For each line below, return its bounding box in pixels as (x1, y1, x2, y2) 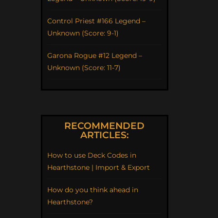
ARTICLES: (80, 129, 129, 141)
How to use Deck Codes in (47, 150, 136, 160)
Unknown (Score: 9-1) (47, 28, 119, 37)
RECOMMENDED (64, 120, 145, 131)
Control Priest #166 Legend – (47, 16, 145, 25)
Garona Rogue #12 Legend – (47, 51, 142, 60)
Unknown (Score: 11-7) (47, 63, 121, 72)
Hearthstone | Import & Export (47, 163, 150, 172)
